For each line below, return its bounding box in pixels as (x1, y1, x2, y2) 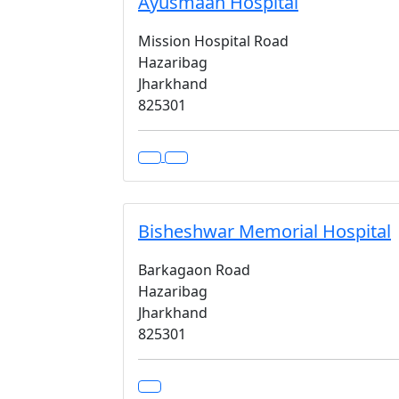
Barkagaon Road (138, 260, 250, 280)
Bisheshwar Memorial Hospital (138, 219, 391, 243)
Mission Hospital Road (138, 31, 289, 51)
